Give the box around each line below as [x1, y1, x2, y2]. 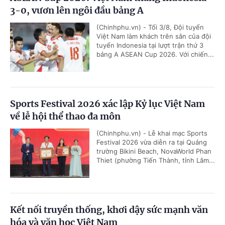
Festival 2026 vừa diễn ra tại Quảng [96, 138, 207, 146]
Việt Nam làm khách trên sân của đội [96, 32, 211, 40]
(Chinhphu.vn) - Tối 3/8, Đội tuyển [96, 23, 204, 31]
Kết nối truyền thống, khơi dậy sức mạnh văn [10, 203, 208, 215]
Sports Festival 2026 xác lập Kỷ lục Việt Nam [10, 97, 205, 109]
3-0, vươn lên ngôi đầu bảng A [10, 4, 144, 16]
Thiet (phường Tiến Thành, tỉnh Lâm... [96, 156, 215, 164]
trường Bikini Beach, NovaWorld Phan [96, 147, 211, 155]
